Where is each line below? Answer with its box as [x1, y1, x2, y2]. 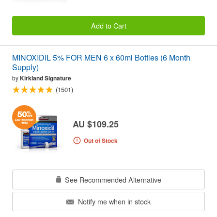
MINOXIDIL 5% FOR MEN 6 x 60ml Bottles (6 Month [12, 52, 190, 63]
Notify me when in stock [76, 196, 151, 207]
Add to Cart [91, 20, 126, 31]
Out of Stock [83, 136, 118, 145]
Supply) [12, 62, 39, 73]
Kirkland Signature [20, 74, 71, 83]
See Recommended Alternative [62, 174, 161, 185]
